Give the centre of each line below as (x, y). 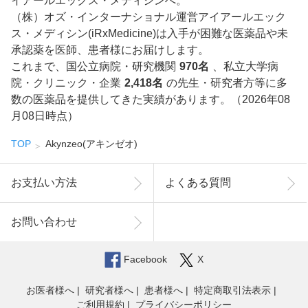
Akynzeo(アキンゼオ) (91, 144)
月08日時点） (45, 116)
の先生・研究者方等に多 (227, 83)
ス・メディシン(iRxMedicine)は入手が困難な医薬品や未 (150, 34)
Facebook (145, 260)
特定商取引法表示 (232, 290)
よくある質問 (198, 183)
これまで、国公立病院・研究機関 (93, 67)
